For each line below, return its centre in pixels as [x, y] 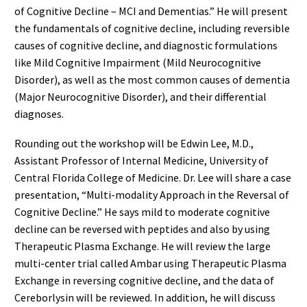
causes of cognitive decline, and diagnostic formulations [146, 46]
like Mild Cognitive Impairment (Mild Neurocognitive [138, 63]
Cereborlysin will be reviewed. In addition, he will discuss [145, 297]
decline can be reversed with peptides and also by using [142, 229]
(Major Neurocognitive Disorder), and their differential [140, 97]
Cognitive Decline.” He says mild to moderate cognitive [142, 211]
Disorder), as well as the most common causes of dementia [152, 80]
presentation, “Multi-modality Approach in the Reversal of [152, 194]
